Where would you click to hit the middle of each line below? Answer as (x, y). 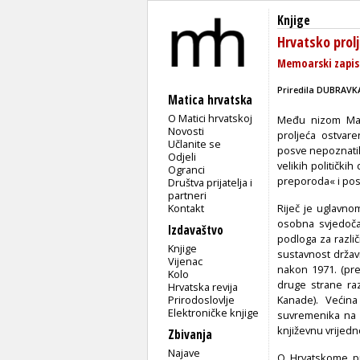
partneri (188, 195)
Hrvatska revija (203, 286)
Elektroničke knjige (214, 312)
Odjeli (182, 156)
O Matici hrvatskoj (211, 118)
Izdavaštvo (196, 230)
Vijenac (186, 261)
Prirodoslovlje (202, 299)
